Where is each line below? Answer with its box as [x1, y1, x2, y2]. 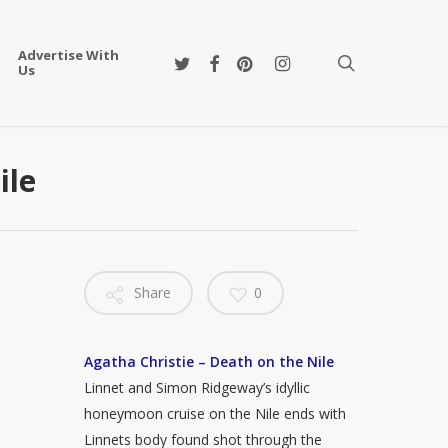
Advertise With [18, 46, 119, 64]
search [354, 50, 411, 74]
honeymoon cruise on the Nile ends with [84, 404, 347, 423]
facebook [199, 49, 264, 67]
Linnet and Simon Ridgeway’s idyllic [84, 378, 311, 397]
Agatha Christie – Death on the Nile [84, 352, 335, 371]
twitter [163, 49, 213, 67]
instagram [263, 49, 333, 67]
